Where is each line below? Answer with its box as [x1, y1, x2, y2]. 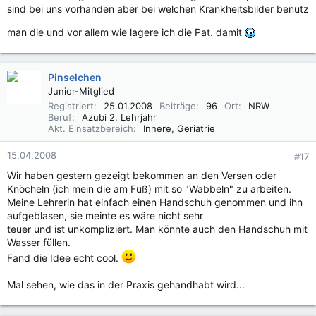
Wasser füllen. [7, 236, 71, 248]
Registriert [48, 100, 94, 111]
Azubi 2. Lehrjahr [82, 111, 157, 123]
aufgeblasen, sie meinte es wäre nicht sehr [7, 209, 203, 221]
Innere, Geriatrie [143, 123, 215, 134]
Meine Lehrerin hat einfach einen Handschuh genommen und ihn [7, 196, 303, 208]
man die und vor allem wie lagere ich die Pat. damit [7, 26, 245, 38]
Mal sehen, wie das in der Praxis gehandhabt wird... [7, 278, 245, 291]
